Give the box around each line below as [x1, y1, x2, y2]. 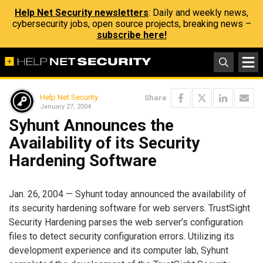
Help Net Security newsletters [15, 7, 149, 18]
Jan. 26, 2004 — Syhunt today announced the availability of [9, 188, 247, 200]
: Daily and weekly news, [149, 7, 248, 18]
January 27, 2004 [40, 102, 91, 110]
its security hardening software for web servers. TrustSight [9, 202, 250, 214]
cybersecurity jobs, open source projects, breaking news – [12, 18, 251, 29]
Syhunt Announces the [9, 116, 174, 135]
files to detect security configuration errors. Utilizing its [9, 230, 234, 242]
